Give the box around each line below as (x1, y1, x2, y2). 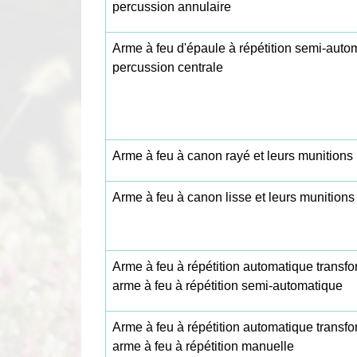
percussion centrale (112, 61, 223, 75)
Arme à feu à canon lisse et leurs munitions (112, 190, 355, 205)
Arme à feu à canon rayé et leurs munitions (112, 149, 353, 163)
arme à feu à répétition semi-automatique (112, 279, 343, 293)
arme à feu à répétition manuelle (112, 339, 294, 354)
